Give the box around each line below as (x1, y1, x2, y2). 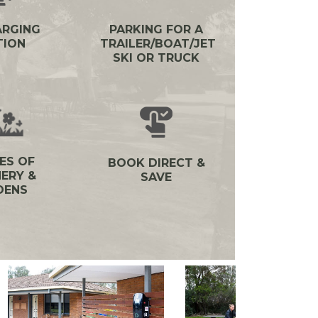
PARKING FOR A (109, 23, 203, 37)
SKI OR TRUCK (113, 51, 199, 65)
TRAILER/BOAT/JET (100, 37, 216, 51)
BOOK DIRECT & (107, 156, 205, 170)
